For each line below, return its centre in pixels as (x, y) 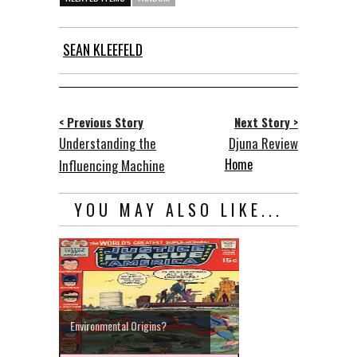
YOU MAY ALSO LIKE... (178, 209)
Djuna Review (263, 143)
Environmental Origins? (118, 325)
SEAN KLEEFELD (103, 49)
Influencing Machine (112, 165)
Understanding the (108, 143)
